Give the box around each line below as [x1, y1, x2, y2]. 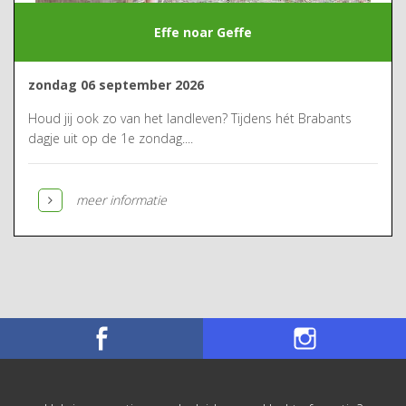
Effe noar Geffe [154, 23, 252, 41]
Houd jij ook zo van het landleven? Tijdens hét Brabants [28, 110, 352, 127]
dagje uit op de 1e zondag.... [28, 130, 193, 147]
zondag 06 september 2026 [28, 76, 204, 93]
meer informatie [76, 191, 167, 208]
